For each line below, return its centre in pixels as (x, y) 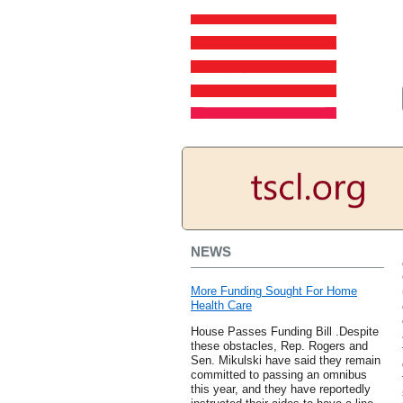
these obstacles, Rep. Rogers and (279, 346)
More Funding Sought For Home (274, 291)
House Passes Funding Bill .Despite (285, 332)
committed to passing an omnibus (279, 375)
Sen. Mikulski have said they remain (286, 361)
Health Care (221, 306)
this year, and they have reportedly (281, 390)
